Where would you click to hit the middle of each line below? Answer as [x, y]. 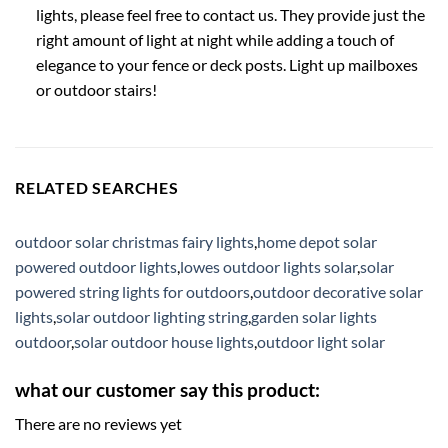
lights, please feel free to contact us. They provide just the [230, 14]
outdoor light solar [321, 341]
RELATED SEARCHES [97, 187]
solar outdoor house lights [164, 341]
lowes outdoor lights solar [268, 266]
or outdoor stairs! [96, 89]
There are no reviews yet [98, 424]
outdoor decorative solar [338, 291]
